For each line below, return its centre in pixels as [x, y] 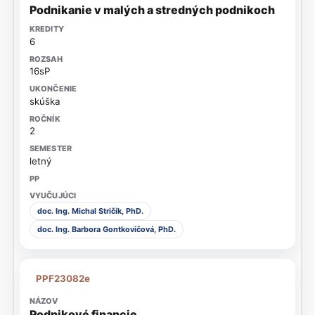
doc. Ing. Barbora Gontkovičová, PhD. [106, 229]
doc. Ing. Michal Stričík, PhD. [90, 211]
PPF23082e [63, 278]
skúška [45, 101]
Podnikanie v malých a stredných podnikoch [152, 10]
